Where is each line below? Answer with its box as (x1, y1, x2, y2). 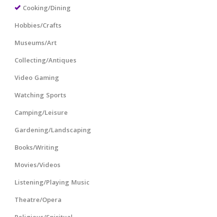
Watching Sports (15, 90, 66, 101)
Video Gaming (15, 73, 59, 84)
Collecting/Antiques (15, 55, 77, 66)
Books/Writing (15, 142, 59, 154)
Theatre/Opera (15, 195, 62, 206)
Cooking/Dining (23, 3, 71, 14)
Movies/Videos (15, 160, 61, 171)
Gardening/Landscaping (15, 125, 91, 136)
